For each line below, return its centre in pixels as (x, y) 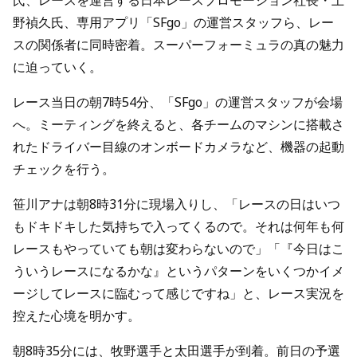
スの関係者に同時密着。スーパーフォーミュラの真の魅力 (178, 45)
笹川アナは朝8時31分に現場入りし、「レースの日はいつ (177, 204)
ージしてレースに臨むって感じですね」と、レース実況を (178, 293)
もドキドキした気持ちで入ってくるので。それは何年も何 (178, 226)
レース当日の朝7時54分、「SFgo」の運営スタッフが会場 (178, 102)
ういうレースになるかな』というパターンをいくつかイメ (178, 271)
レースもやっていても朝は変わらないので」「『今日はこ (178, 249)
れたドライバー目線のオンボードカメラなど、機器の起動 (178, 147)
